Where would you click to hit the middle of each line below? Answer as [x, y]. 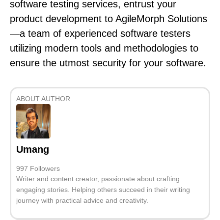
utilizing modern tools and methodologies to [104, 48]
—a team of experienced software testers [100, 33]
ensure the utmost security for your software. [108, 63]
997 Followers [38, 169]
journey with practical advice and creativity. [82, 201]
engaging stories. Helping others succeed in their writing [103, 190]
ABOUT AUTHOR [43, 99]
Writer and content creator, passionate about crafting [98, 179]
